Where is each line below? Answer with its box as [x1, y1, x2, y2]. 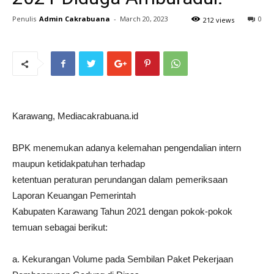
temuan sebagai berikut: [12, 222, 108, 232]
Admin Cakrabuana [39, 14, 110, 23]
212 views [203, 15, 234, 24]
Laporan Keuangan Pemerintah [12, 190, 136, 201]
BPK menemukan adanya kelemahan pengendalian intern [12, 143, 241, 153]
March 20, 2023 [120, 14, 168, 23]
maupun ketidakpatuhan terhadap [12, 158, 145, 169]
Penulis [12, 14, 36, 23]
